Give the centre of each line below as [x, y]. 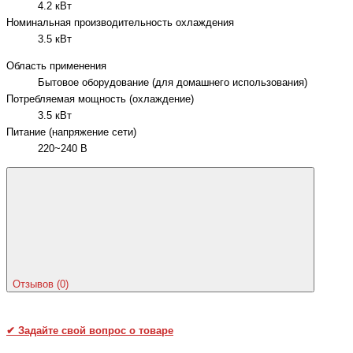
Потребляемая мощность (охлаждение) [100, 99]
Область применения [56, 66]
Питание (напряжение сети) [71, 132]
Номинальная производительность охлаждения [120, 23]
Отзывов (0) [42, 284]
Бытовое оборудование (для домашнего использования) [173, 82]
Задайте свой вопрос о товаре [94, 331]
